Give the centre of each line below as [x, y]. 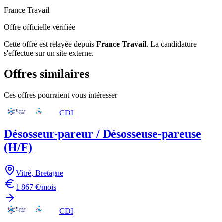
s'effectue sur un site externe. [49, 53]
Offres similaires [47, 74]
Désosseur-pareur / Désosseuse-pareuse [103, 134]
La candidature [173, 44]
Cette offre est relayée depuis [49, 44]
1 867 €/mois [36, 187]
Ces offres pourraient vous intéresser [61, 95]
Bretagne [49, 173]
